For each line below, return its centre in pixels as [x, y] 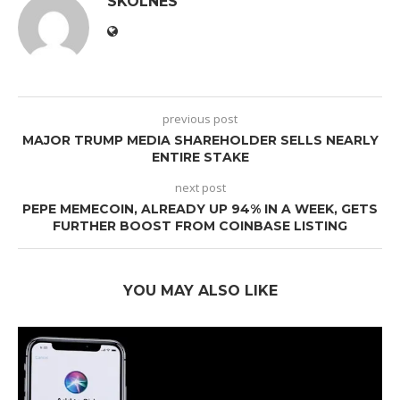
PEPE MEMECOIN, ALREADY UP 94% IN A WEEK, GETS [200, 209]
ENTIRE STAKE [200, 158]
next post [200, 188]
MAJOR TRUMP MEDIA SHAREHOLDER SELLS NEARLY [200, 141]
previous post [200, 119]
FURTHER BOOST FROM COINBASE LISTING [200, 226]
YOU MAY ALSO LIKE [200, 291]
